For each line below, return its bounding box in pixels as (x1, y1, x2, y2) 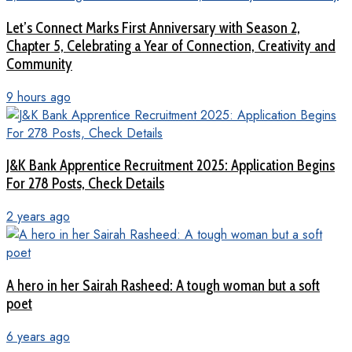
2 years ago (6, 207, 70, 226)
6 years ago (6, 327, 70, 346)
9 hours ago (6, 87, 71, 106)
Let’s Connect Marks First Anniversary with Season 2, (6, 18, 300, 37)
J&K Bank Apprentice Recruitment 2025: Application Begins (6, 156, 335, 175)
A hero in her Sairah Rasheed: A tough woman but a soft (6, 276, 320, 295)
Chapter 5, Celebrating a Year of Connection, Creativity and (6, 36, 335, 55)
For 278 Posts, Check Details (6, 174, 164, 193)
